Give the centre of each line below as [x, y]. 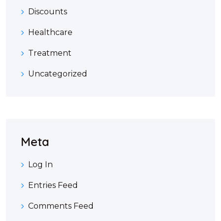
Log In [40, 165]
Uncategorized [58, 74]
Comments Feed [61, 206]
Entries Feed [53, 185]
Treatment [50, 53]
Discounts [48, 12]
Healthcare [50, 33]
